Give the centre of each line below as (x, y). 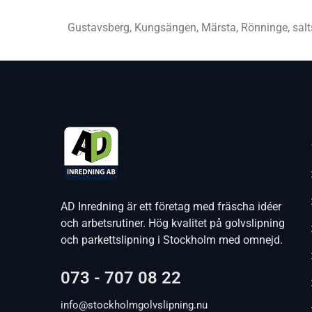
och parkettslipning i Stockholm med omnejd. (172, 240)
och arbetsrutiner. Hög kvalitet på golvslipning (173, 223)
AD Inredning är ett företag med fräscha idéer (171, 206)
